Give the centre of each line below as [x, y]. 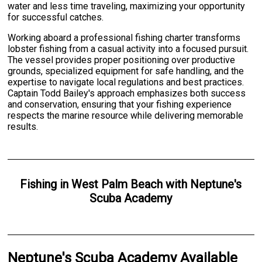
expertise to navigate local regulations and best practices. [126, 82]
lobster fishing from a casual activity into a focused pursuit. [128, 49]
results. [23, 126]
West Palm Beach [117, 184]
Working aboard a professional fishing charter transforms [124, 37]
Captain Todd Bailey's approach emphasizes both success [127, 93]
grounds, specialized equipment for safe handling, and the [126, 71]
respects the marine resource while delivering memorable [126, 115]
